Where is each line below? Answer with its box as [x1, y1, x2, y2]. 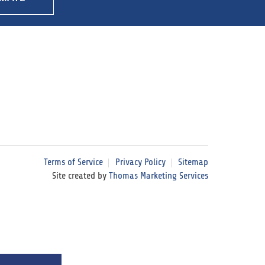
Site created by [52, 170, 109, 181]
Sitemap [178, 156, 208, 167]
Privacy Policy [115, 156, 166, 167]
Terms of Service [44, 156, 103, 167]
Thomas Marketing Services [109, 170, 208, 181]
